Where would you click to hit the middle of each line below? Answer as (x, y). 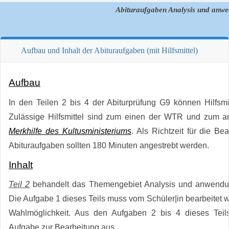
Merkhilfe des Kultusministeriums (70, 131)
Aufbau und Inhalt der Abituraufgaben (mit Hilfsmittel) (109, 50)
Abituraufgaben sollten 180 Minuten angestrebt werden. (109, 145)
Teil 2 (19, 185)
